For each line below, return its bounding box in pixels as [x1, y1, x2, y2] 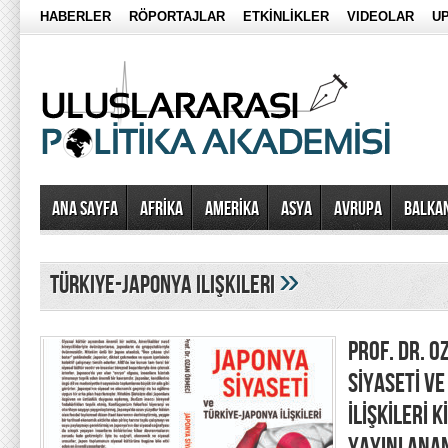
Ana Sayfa [52, 197, 118, 221]
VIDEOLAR [347, 9, 414, 24]
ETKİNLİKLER [243, 9, 329, 24]
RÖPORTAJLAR [129, 9, 225, 24]
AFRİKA [140, 197, 183, 221]
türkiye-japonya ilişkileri [50, 270, 279, 301]
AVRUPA [334, 197, 382, 221]
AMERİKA [205, 197, 259, 221]
